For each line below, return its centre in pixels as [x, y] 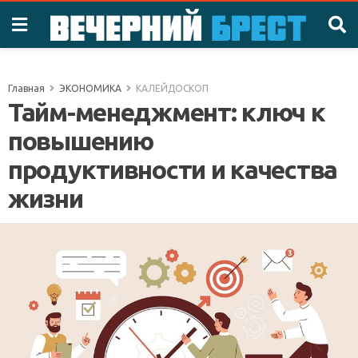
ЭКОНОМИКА [90, 88]
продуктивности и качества [173, 169]
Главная [26, 88]
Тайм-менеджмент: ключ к [167, 112]
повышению [81, 141]
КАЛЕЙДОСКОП [172, 88]
